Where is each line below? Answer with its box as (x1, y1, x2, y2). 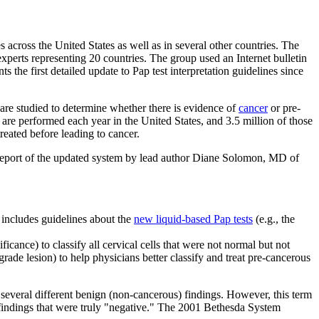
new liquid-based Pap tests (134, 212, 253, 225)
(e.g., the (253, 212, 295, 225)
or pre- (268, 101, 300, 114)
